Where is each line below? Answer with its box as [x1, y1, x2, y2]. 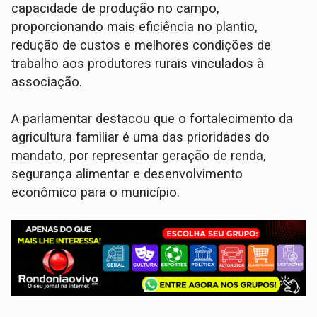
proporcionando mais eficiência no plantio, [11, 19, 258, 35]
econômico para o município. [11, 185, 180, 201]
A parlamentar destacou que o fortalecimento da [11, 111, 294, 127]
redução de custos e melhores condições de [11, 38, 272, 54]
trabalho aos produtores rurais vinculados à [11, 56, 265, 72]
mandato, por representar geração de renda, [11, 148, 267, 164]
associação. [11, 74, 83, 91]
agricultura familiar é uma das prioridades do [11, 129, 270, 146]
